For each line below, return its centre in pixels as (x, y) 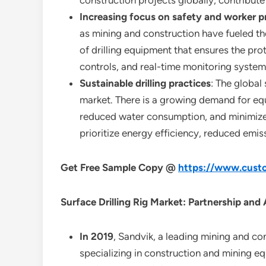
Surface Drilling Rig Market (122, 202)
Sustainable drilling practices (145, 83)
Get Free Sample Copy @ (118, 167)
